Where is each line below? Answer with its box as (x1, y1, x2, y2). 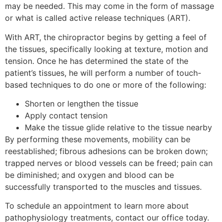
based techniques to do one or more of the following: (5, 79, 206, 90)
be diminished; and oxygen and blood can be (5, 169, 174, 180)
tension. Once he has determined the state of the (5, 55, 188, 66)
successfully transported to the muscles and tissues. (5, 181, 202, 192)
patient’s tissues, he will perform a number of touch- (5, 67, 201, 78)
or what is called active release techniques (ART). (5, 13, 190, 23)
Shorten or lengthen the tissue (25, 98, 138, 109)
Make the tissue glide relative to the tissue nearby (25, 122, 212, 132)
